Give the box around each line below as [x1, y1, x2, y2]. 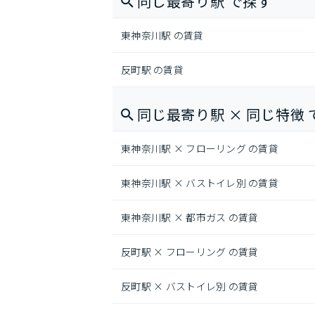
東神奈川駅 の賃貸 [121, 28, 204, 42]
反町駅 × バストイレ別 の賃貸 [121, 279, 259, 293]
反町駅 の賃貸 [121, 63, 184, 77]
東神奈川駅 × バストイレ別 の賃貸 [121, 176, 279, 190]
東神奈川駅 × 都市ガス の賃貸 [121, 210, 259, 224]
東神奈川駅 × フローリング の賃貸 [121, 141, 279, 155]
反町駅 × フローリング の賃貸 [121, 245, 259, 259]
